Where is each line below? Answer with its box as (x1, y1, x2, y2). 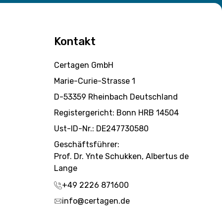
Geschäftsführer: (54, 140, 119, 149)
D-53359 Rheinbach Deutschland (54, 92, 178, 102)
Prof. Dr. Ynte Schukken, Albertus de (54, 152, 189, 161)
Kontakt (54, 35, 96, 48)
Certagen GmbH (54, 60, 113, 70)
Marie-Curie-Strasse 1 (54, 76, 135, 86)
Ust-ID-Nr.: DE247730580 (54, 124, 149, 133)
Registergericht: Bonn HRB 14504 (54, 108, 179, 117)
